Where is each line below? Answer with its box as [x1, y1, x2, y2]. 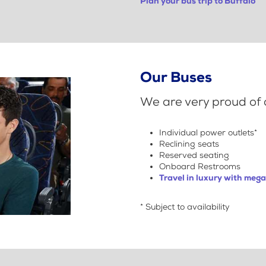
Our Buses [140, 69, 212, 87]
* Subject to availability [140, 202, 230, 213]
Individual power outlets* [159, 128, 257, 138]
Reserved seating [159, 150, 229, 161]
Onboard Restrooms [159, 161, 240, 172]
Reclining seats [159, 139, 219, 150]
